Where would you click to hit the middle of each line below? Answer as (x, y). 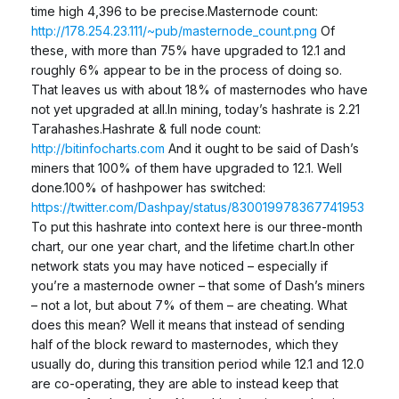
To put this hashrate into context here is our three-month (197, 226)
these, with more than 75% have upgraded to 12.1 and (188, 50)
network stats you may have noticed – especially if (179, 265)
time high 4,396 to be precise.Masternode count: (175, 11)
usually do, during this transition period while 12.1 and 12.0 (198, 363)
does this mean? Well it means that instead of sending (188, 324)
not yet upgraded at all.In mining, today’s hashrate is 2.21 (195, 109)
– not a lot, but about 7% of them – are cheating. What (189, 305)
